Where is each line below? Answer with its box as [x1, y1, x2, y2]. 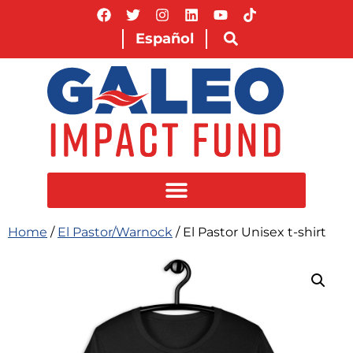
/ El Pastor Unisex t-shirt [173, 224, 326, 240]
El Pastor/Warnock [58, 224, 173, 240]
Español [136, 29, 194, 47]
